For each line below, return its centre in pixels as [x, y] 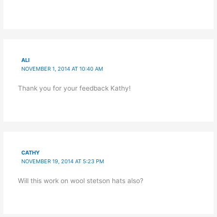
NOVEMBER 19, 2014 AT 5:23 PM [63, 161]
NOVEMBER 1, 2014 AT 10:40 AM [62, 69]
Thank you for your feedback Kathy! [74, 88]
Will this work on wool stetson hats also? [80, 180]
